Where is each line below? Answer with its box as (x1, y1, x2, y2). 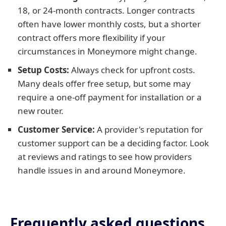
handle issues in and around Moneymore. (18, 164, 186, 176)
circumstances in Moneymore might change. (18, 45, 197, 57)
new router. (18, 105, 64, 117)
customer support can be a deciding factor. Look (18, 137, 209, 149)
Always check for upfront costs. (69, 64, 195, 76)
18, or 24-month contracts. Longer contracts (18, 5, 195, 16)
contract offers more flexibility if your (18, 32, 165, 43)
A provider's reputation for (95, 124, 203, 135)
